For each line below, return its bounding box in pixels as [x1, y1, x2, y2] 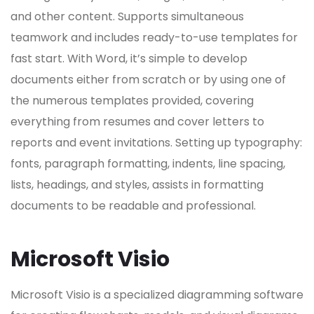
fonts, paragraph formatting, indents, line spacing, [11, 156, 285, 172]
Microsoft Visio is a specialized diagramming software [11, 287, 303, 303]
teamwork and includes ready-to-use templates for [11, 29, 298, 46]
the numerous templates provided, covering [11, 93, 254, 109]
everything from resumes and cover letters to [11, 114, 264, 130]
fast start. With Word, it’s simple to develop [11, 50, 247, 67]
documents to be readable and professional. [11, 198, 256, 214]
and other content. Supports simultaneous [11, 8, 244, 25]
